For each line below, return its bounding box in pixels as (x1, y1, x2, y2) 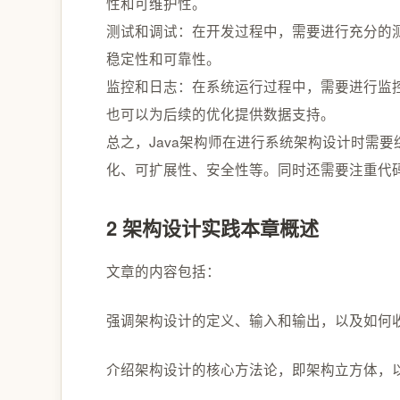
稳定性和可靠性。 (106, 47, 221, 68)
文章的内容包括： (106, 260, 221, 280)
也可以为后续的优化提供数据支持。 (106, 103, 335, 123)
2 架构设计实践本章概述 (106, 212, 319, 242)
